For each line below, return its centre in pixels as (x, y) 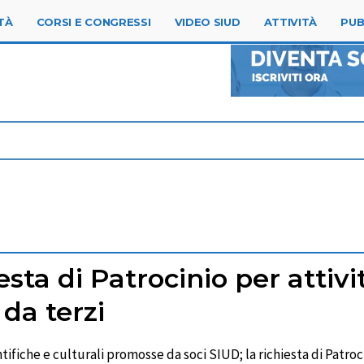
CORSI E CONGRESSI (93, 22)
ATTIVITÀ (290, 22)
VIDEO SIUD (207, 22)
